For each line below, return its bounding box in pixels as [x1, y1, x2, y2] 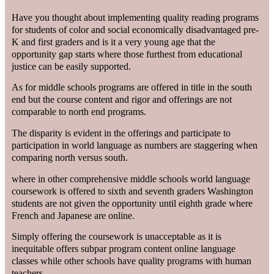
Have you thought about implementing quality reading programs [12, 12, 259, 23]
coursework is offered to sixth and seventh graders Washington [12, 185, 254, 196]
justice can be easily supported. [12, 61, 131, 72]
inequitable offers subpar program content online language [12, 243, 236, 254]
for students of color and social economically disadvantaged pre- [12, 24, 259, 35]
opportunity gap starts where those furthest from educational [12, 48, 243, 59]
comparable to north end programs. [12, 106, 147, 117]
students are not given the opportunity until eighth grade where [12, 198, 253, 209]
